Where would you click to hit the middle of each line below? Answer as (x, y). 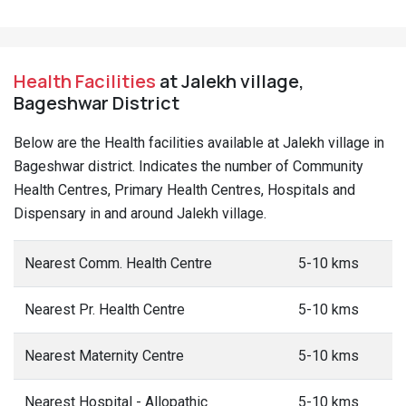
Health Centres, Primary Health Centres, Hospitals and (184, 190)
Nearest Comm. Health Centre (118, 263)
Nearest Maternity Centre (104, 356)
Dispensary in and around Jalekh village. (140, 213)
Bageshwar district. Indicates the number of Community (188, 166)
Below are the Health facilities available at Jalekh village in (199, 143)
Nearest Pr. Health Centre (105, 309)
